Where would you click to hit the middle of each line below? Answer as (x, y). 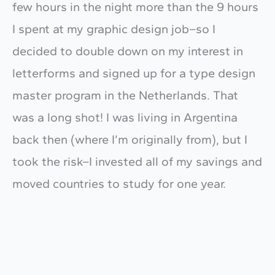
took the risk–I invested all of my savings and (137, 161)
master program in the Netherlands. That (125, 95)
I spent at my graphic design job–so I (114, 29)
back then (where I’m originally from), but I (130, 139)
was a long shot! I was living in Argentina (125, 117)
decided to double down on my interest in (128, 51)
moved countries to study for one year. (121, 183)
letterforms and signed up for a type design (134, 73)
